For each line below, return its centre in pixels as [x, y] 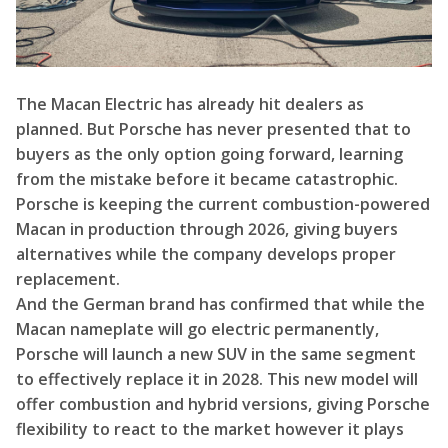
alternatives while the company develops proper [206, 254]
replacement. [68, 279]
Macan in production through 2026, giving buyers [207, 229]
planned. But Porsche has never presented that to [213, 129]
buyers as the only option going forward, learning [209, 154]
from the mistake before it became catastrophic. [207, 179]
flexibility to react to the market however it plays [210, 429]
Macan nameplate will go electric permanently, [197, 329]
